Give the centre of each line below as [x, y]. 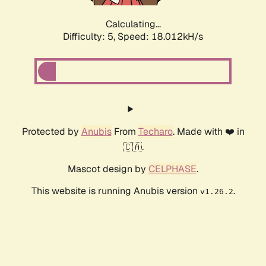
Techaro [155, 132]
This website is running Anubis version [115, 191]
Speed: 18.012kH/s [160, 37]
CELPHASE [172, 169]
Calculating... [133, 24]
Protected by [51, 132]
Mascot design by [108, 169]
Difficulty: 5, [90, 37]
